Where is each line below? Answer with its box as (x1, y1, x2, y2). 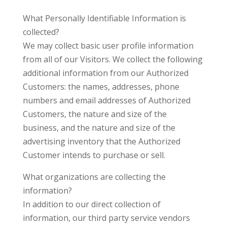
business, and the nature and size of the (22, 122, 175, 133)
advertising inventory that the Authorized (22, 136, 180, 147)
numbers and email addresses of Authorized (22, 95, 191, 106)
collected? (22, 26, 59, 37)
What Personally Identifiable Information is (22, 13, 186, 24)
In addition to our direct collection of (22, 199, 161, 210)
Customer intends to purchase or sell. (22, 149, 165, 161)
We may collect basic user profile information (22, 40, 194, 51)
